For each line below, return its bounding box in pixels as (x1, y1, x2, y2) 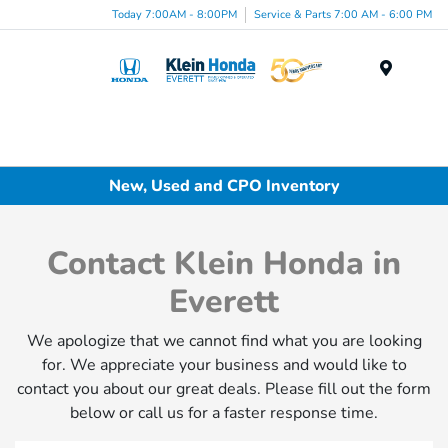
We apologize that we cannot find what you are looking (26, 330, 422, 353)
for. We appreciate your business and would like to (41, 354, 407, 377)
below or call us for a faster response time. (70, 402, 378, 425)
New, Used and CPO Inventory (108, 174, 340, 197)
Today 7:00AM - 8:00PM (112, 6, 237, 22)
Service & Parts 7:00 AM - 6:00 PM (254, 6, 432, 22)
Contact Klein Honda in (47, 242, 401, 286)
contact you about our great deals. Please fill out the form (17, 378, 431, 401)
